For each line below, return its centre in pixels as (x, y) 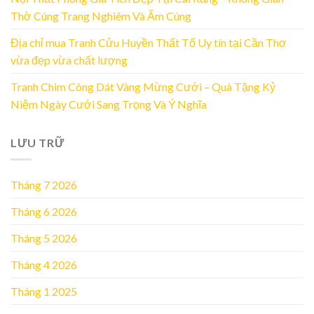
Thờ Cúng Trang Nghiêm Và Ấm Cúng (101, 15)
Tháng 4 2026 (44, 265)
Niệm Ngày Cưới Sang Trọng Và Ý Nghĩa (109, 104)
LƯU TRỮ (37, 142)
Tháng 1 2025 (44, 292)
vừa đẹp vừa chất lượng (69, 60)
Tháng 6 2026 (44, 212)
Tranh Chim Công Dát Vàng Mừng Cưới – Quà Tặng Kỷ (143, 86)
